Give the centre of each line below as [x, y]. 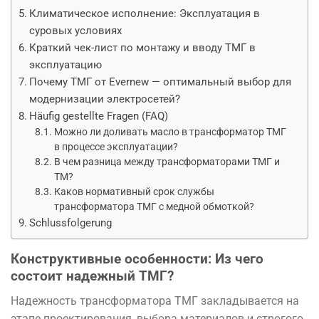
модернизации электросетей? [105, 99]
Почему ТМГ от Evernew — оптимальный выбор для [161, 82]
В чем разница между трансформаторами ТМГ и [167, 161]
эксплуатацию [66, 64]
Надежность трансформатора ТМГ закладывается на [155, 300]
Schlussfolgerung [71, 223]
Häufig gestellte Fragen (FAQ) [99, 116]
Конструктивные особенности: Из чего [137, 258]
